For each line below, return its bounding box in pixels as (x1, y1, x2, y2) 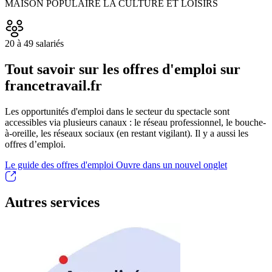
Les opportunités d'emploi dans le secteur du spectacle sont (5, 106, 229, 117)
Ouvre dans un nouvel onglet (116, 160, 227, 171)
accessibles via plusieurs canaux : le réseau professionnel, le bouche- (5, 117, 266, 128)
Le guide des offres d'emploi (5, 160, 116, 171)
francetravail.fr (5, 78, 102, 94)
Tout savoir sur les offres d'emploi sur (5, 61, 240, 78)
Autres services (5, 194, 100, 211)
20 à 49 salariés (5, 38, 64, 49)
